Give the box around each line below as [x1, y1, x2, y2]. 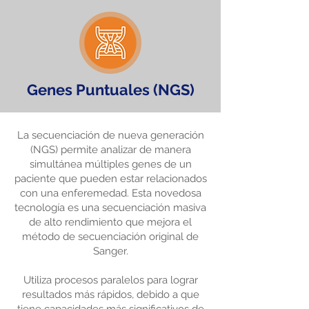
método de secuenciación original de [22, 230, 199, 243]
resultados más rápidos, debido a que [21, 288, 199, 301]
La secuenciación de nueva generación [17, 129, 204, 141]
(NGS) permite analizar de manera [30, 143, 191, 156]
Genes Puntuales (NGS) [26, 81, 195, 99]
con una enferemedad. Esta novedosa [19, 187, 201, 199]
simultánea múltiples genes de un [29, 158, 192, 170]
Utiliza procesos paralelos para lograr [23, 274, 198, 286]
